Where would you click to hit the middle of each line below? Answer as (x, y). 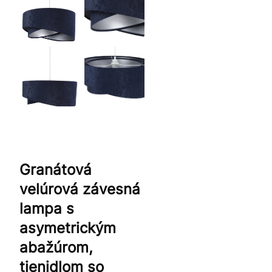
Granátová (56, 169)
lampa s (47, 208)
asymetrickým (68, 228)
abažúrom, (56, 247)
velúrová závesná (80, 189)
